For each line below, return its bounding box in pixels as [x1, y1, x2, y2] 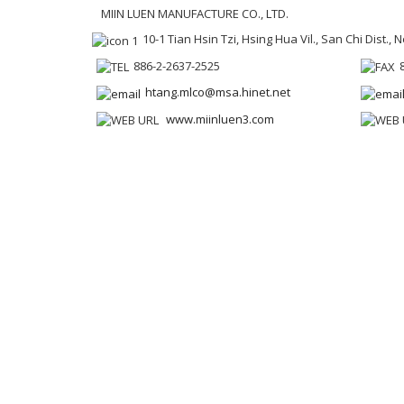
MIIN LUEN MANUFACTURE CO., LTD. [101, 5, 289, 22]
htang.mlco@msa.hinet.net [145, 84, 290, 101]
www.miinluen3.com [166, 110, 274, 127]
